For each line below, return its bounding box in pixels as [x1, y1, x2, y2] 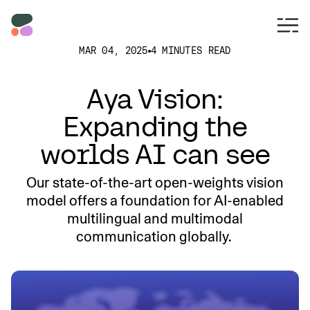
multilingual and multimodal [67, 210, 243, 227]
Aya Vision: [86, 83, 224, 115]
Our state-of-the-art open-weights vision [26, 174, 284, 191]
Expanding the [62, 111, 248, 143]
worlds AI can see [39, 138, 271, 170]
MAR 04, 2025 [79, 45, 148, 56]
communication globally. [76, 228, 234, 245]
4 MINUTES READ [150, 45, 231, 56]
